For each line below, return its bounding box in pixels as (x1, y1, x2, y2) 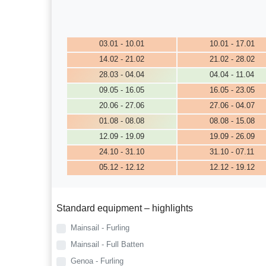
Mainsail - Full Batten (71, 239, 144, 249)
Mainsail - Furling (71, 223, 130, 232)
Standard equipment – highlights (56, 202, 194, 213)
